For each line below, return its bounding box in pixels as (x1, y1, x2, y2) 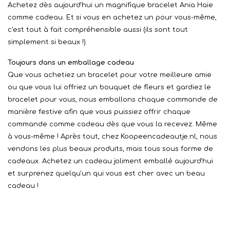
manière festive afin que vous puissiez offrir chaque (8, 108, 190, 116)
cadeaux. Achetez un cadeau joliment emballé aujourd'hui (8, 158, 213, 165)
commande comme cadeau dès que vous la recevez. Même (8, 121, 217, 128)
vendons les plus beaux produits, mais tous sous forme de (8, 145, 213, 152)
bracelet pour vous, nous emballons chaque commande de (8, 96, 218, 103)
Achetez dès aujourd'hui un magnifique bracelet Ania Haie (8, 2, 213, 9)
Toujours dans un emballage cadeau (8, 59, 134, 66)
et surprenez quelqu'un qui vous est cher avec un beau (8, 170, 205, 177)
